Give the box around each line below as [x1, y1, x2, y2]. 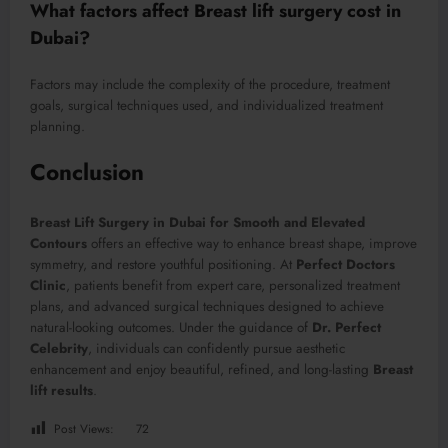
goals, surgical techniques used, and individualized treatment [30, 96, 383, 116]
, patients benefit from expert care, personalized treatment [66, 275, 400, 295]
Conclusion [30, 156, 144, 189]
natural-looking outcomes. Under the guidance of [30, 317, 312, 337]
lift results [30, 380, 93, 400]
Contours [30, 233, 87, 253]
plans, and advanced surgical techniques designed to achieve [30, 296, 384, 316]
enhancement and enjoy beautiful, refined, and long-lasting [30, 359, 373, 379]
